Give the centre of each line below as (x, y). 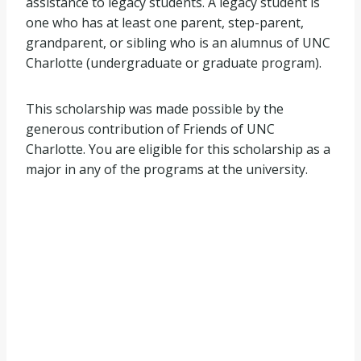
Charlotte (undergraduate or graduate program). (174, 63)
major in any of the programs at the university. (167, 169)
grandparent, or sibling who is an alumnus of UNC (178, 43)
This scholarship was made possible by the (155, 109)
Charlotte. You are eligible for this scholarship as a (178, 149)
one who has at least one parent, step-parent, (165, 23)
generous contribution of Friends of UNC (150, 129)
